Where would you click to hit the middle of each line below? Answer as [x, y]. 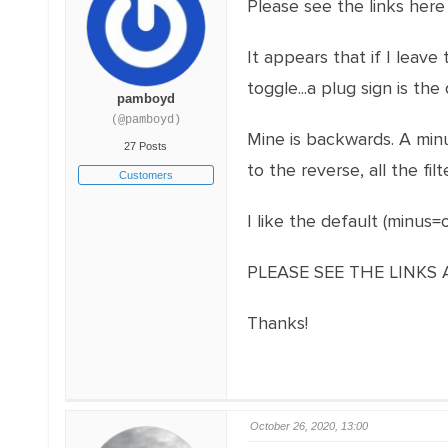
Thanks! [277, 323]
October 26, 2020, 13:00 [308, 426]
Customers [145, 175]
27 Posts [146, 146]
